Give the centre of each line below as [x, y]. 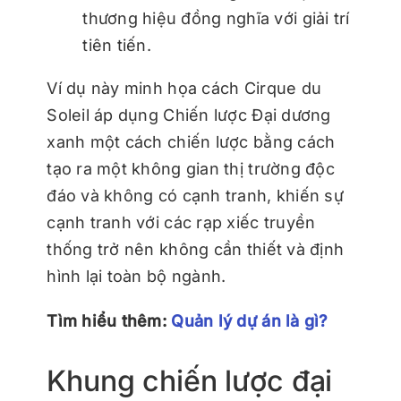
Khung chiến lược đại [190, 380]
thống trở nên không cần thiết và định [196, 249]
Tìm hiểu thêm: [109, 320]
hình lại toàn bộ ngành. [137, 276]
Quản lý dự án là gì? [250, 320]
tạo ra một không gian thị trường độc [191, 168]
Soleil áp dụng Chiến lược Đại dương [189, 115]
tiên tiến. [117, 45]
